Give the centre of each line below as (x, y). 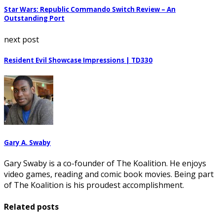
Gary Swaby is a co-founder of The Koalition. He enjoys (105, 164)
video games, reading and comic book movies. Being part (109, 174)
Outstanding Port (34, 18)
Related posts (31, 206)
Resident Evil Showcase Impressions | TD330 (78, 60)
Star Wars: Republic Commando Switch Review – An (90, 10)
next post (21, 39)
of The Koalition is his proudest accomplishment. (94, 185)
